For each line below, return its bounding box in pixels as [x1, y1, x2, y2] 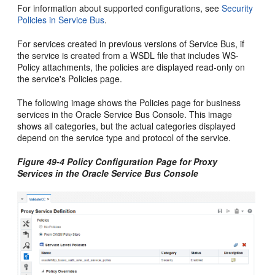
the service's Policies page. [17, 72, 123, 85]
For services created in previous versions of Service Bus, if [17, 37, 245, 50]
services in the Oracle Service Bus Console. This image [17, 107, 233, 120]
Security [222, 1, 254, 14]
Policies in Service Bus [17, 13, 105, 26]
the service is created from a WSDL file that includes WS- [17, 48, 239, 61]
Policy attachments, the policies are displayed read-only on [17, 60, 246, 73]
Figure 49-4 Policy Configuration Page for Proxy [17, 155, 218, 168]
